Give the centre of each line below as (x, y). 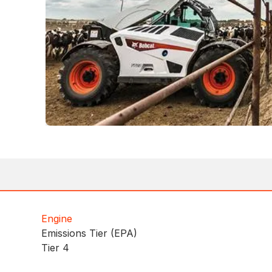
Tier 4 (56, 248)
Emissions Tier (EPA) (90, 233)
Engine (57, 219)
